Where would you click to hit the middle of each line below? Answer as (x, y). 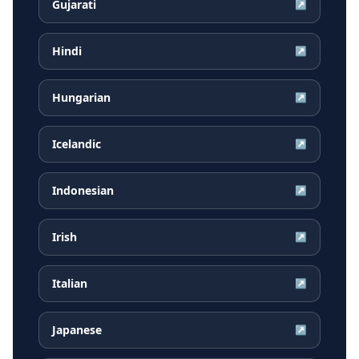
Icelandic (77, 144)
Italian (70, 284)
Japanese (77, 330)
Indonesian (83, 191)
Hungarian (81, 98)
